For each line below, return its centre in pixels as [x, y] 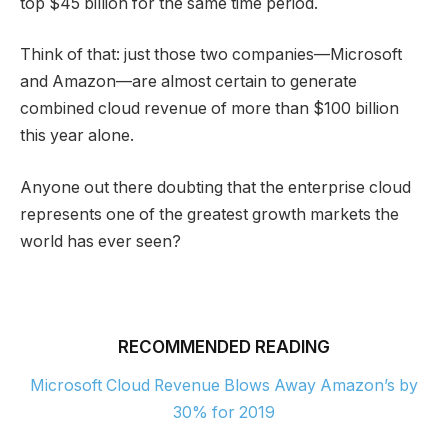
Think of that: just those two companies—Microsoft [211, 55]
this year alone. [77, 136]
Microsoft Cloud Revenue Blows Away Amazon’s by [224, 386]
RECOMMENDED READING [224, 347]
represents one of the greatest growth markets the [209, 214]
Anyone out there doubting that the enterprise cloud [215, 187]
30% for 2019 [224, 413]
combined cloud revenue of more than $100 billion [209, 109]
